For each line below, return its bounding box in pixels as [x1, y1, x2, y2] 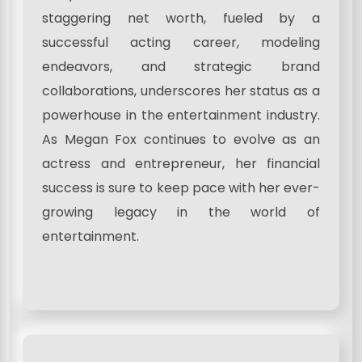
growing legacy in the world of [42, 202, 320, 221]
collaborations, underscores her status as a [42, 81, 320, 100]
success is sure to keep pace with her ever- [42, 178, 320, 197]
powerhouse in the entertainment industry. [42, 105, 320, 124]
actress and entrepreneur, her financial [42, 154, 320, 173]
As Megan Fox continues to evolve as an [42, 129, 320, 149]
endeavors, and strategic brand [42, 57, 320, 76]
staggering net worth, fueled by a [42, 8, 320, 27]
